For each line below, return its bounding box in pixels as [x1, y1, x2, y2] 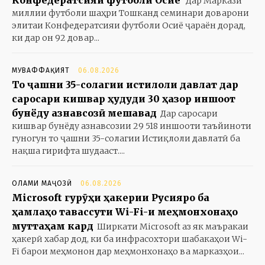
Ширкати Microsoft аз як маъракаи [97, 221, 248, 232]
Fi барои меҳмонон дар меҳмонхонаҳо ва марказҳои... [12, 246, 244, 257]
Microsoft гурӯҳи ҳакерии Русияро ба [12, 192, 209, 204]
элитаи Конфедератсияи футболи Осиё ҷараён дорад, [12, 20, 245, 31]
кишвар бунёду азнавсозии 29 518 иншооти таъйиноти [12, 121, 251, 132]
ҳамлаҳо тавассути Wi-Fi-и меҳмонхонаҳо [12, 206, 238, 218]
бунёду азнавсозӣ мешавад [12, 107, 157, 119]
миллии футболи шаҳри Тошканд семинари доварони [12, 8, 249, 19]
